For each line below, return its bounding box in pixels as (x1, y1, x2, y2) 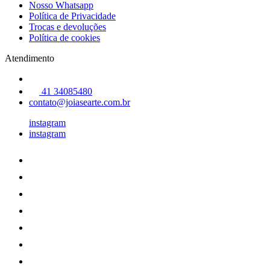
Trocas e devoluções (29, 22, 106, 32)
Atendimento (5, 53, 54, 63)
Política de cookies (29, 33, 100, 43)
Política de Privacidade (29, 11, 116, 21)
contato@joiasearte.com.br (29, 97, 130, 107)
